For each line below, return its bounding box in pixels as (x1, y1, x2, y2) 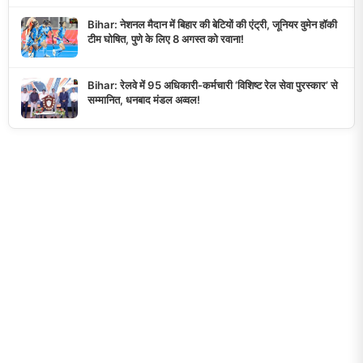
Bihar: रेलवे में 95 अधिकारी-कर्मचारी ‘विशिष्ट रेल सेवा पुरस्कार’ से (88, 79, 338, 92)
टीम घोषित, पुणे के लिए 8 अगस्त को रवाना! (88, 32, 244, 46)
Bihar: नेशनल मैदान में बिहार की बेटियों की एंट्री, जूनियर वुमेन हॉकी (88, 18, 337, 32)
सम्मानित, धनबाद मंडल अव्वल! (88, 93, 200, 107)
